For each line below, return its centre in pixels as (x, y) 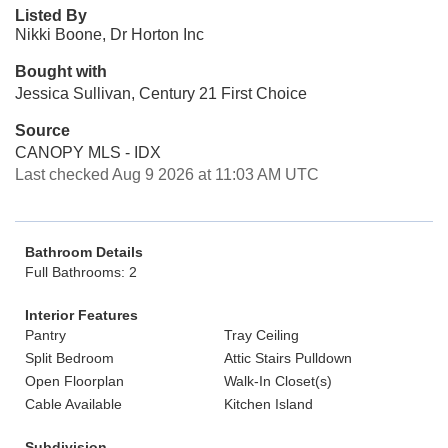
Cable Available (73, 404)
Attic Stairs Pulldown (288, 358)
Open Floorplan (74, 381)
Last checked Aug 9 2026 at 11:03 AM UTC (167, 174)
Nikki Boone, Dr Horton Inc (109, 34)
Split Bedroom (69, 358)
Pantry (45, 335)
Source (42, 130)
